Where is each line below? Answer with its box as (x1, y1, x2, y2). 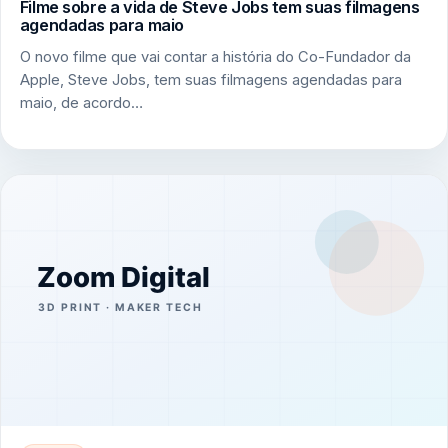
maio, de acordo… (19, 93, 143, 112)
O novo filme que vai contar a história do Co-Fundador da (19, 47, 411, 66)
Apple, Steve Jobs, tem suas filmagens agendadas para (19, 70, 402, 89)
